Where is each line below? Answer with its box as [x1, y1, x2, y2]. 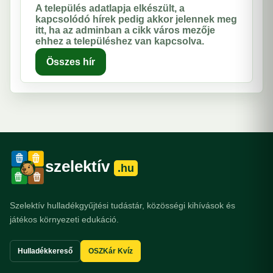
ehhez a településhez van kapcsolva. [35, 35, 204, 46]
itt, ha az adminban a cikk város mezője [35, 24, 215, 35]
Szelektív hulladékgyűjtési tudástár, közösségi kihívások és [10, 200, 235, 210]
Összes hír [46, 56, 95, 67]
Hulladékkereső [18, 246, 73, 255]
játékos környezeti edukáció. [10, 214, 119, 224]
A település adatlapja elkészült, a [35, 2, 185, 13]
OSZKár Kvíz [88, 246, 133, 255]
